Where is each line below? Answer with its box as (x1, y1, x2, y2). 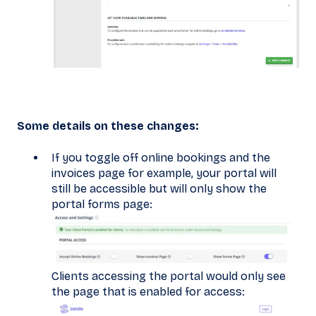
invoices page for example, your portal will (51, 166, 276, 180)
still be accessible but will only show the (51, 181, 267, 195)
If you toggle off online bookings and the (51, 150, 270, 164)
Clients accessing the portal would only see (51, 269, 286, 283)
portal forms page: (51, 197, 152, 211)
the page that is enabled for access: (51, 284, 245, 298)
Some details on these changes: (17, 119, 199, 133)
